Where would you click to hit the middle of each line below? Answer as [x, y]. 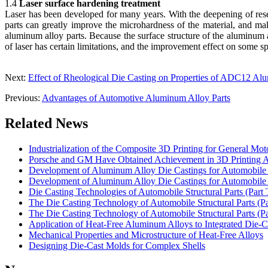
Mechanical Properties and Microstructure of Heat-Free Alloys [146, 234]
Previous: [23, 98]
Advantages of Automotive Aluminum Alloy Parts [136, 98]
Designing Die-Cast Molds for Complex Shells [117, 245]
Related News [46, 123]
